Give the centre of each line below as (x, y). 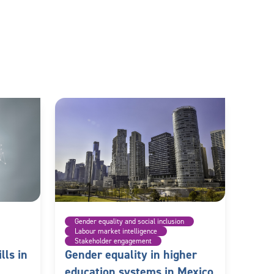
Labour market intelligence (116, 231)
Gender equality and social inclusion (129, 221)
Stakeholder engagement (113, 241)
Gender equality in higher (131, 254)
